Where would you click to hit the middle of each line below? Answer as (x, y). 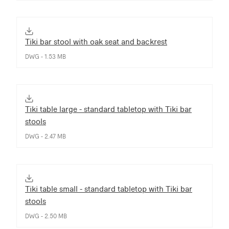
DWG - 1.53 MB (45, 56)
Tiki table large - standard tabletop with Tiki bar (108, 109)
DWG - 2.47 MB (45, 136)
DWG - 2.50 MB (46, 216)
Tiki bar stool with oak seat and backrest (96, 41)
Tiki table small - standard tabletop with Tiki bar (109, 189)
